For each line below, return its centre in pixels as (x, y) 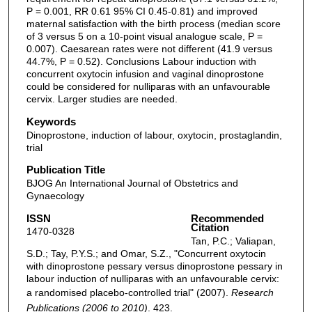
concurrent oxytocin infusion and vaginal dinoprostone (145, 74)
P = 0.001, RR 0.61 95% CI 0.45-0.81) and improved (142, 11)
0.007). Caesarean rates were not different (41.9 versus (149, 49)
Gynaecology (55, 196)
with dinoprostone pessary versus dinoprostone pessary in (154, 266)
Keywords (51, 121)
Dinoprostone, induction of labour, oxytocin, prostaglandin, (154, 135)
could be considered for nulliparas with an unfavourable (148, 87)
